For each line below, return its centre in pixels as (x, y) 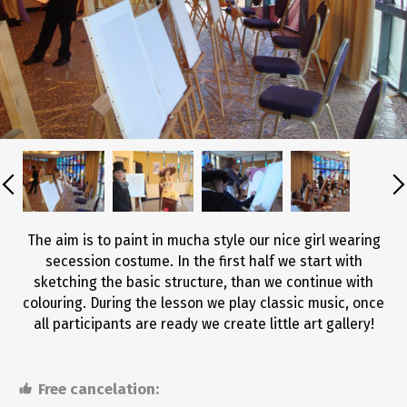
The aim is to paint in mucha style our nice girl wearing (203, 240)
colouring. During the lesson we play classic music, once (203, 303)
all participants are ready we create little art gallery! (203, 324)
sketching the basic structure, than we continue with (203, 282)
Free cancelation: (99, 389)
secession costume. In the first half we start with (203, 261)
